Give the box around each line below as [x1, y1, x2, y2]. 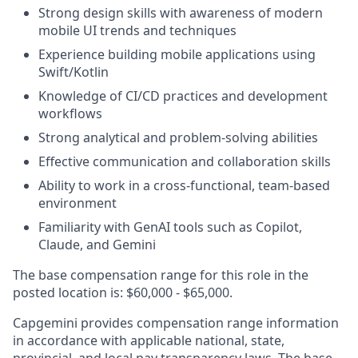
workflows [38, 105, 102, 123]
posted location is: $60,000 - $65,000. [13, 284, 233, 302]
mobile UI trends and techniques [38, 22, 237, 40]
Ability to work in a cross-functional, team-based [38, 177, 330, 195]
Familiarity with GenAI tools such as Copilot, [38, 218, 302, 237]
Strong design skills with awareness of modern [38, 4, 323, 22]
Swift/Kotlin [38, 63, 109, 82]
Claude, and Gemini [38, 236, 156, 254]
